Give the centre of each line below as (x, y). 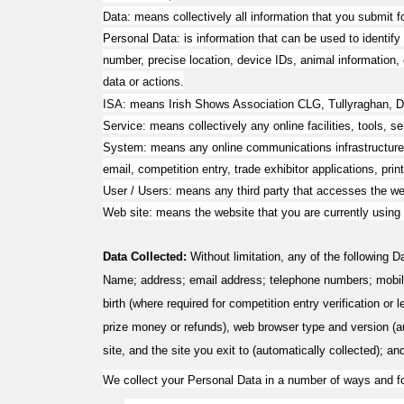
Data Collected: (147, 257)
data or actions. (143, 82)
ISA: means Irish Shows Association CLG (212, 104)
